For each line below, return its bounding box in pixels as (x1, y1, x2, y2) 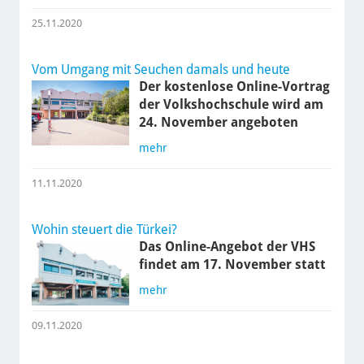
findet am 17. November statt (138, 257, 326, 273)
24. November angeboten (138, 115, 298, 131)
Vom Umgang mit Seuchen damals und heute (31, 62, 290, 78)
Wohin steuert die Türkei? (31, 222, 177, 238)
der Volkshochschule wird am (138, 97, 323, 113)
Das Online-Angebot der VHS (138, 239, 315, 255)
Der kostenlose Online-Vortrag (138, 79, 330, 95)
